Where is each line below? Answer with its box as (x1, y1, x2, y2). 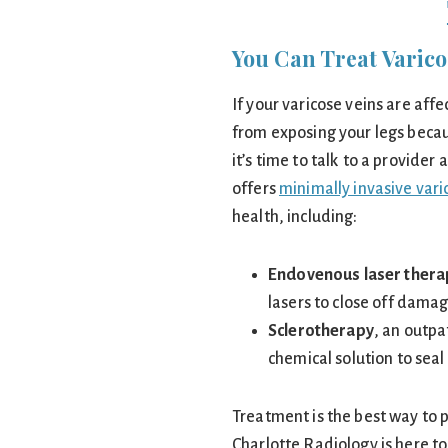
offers (232, 180, 280, 198)
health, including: (232, 208, 358, 226)
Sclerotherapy (268, 322, 374, 340)
